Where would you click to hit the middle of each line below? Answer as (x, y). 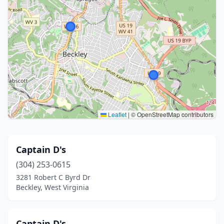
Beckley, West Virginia (52, 187)
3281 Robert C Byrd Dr (53, 177)
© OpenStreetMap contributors (171, 114)
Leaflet (116, 114)
